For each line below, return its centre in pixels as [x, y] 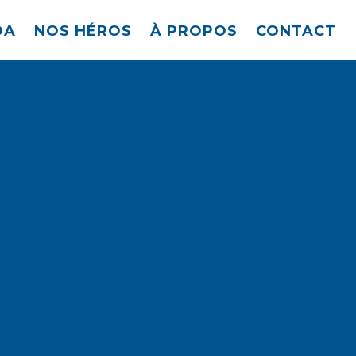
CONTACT [296, 31]
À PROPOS [194, 31]
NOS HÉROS [83, 31]
